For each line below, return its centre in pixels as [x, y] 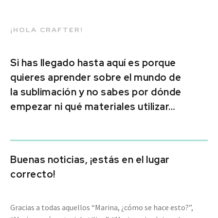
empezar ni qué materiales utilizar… [93, 106]
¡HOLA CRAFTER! [47, 29]
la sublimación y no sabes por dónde [96, 92]
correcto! [33, 174]
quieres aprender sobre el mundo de [96, 77]
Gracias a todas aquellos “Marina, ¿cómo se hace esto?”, [102, 207]
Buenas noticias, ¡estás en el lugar [90, 159]
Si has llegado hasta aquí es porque [93, 63]
